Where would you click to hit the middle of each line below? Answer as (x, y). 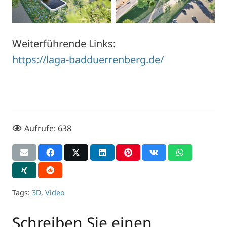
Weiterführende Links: (64, 44)
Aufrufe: (41, 128)
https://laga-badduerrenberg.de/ (89, 60)
